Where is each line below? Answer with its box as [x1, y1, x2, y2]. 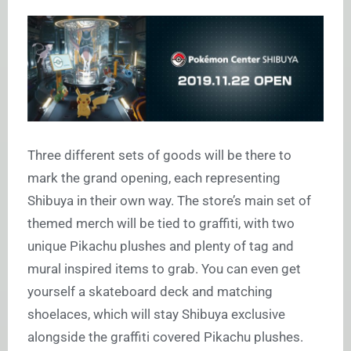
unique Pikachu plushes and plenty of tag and [27, 237, 294, 254]
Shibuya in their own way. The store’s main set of [27, 192, 311, 208]
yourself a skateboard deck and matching [27, 283, 273, 299]
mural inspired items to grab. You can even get [27, 260, 301, 277]
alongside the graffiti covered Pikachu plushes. [27, 328, 303, 345]
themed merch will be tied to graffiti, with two [27, 215, 295, 231]
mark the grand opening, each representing [27, 169, 280, 186]
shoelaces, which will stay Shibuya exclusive [27, 306, 285, 322]
